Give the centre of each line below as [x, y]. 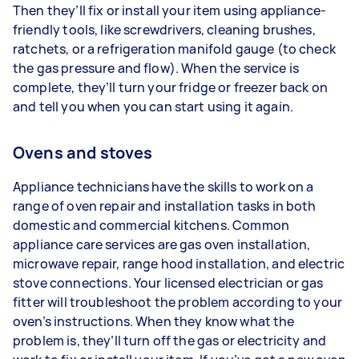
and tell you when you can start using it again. [157, 106]
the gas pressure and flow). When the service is [156, 68]
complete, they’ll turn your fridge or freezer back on [170, 87]
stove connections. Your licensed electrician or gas [168, 282]
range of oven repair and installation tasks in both [165, 206]
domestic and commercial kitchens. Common [151, 225]
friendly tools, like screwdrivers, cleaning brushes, [164, 29]
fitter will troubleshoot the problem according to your [178, 302]
